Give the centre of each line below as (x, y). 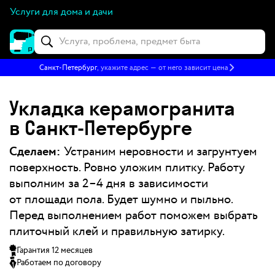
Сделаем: (35, 152)
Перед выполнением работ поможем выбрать (134, 215)
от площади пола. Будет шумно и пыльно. (121, 199)
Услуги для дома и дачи (61, 12)
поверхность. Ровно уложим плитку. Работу (127, 168)
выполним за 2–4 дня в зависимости (109, 184)
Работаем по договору (59, 263)
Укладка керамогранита (122, 108)
